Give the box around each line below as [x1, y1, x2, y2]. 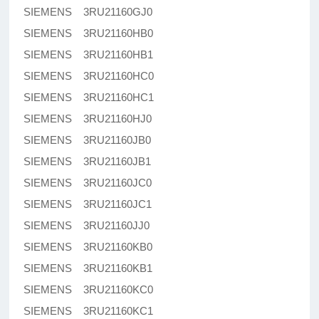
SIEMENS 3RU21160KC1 [23, 305, 154, 318]
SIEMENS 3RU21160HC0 [23, 70, 155, 83]
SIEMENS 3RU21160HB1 [23, 48, 154, 61]
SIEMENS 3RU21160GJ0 [23, 6, 153, 19]
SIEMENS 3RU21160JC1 [23, 198, 152, 211]
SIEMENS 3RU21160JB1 [23, 155, 152, 168]
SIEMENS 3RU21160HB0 [23, 27, 154, 40]
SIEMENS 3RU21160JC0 [23, 177, 152, 189]
